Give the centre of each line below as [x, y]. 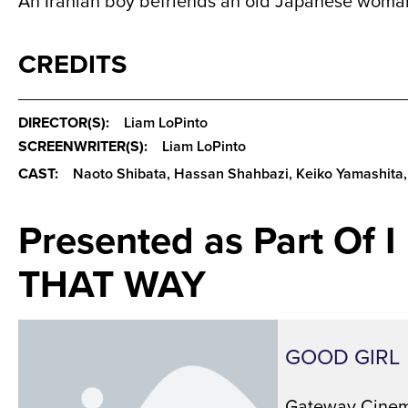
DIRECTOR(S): [66, 123]
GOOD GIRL [343, 357]
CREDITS [72, 64]
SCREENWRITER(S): [85, 147]
